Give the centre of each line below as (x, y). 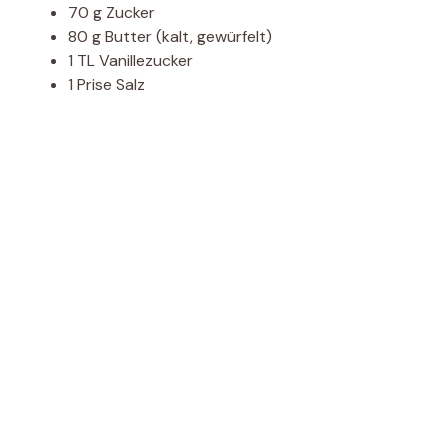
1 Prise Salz (106, 85)
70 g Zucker (111, 13)
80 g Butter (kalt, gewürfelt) (170, 37)
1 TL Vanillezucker (130, 61)
